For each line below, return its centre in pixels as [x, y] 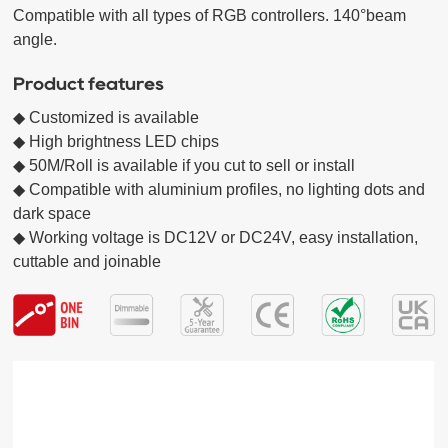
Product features [89, 83]
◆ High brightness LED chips [120, 141]
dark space [52, 213]
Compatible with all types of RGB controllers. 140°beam [210, 15]
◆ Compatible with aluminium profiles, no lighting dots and [219, 189]
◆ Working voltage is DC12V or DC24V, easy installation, [216, 237]
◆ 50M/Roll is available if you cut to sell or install [184, 165]
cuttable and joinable [87, 261]
